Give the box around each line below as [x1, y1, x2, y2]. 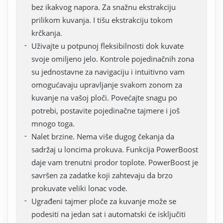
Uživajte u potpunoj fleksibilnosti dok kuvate [31, 41, 184, 51]
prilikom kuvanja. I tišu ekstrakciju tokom [31, 15, 173, 25]
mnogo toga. [31, 118, 75, 129]
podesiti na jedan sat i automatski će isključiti [31, 209, 186, 220]
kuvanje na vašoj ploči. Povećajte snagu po [31, 93, 177, 103]
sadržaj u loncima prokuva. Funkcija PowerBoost [31, 144, 198, 155]
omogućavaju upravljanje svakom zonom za [31, 80, 182, 90]
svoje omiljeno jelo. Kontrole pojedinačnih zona [31, 54, 194, 64]
